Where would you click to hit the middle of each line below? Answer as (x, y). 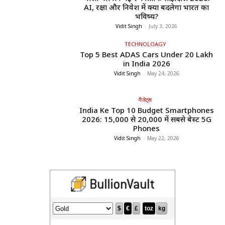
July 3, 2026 (163, 26)
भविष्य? (146, 16)
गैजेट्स (145, 100)
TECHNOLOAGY (145, 44)
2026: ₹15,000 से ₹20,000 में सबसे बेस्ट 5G (146, 119)
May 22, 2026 (163, 138)
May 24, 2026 (163, 73)
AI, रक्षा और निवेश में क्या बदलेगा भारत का (147, 7)
